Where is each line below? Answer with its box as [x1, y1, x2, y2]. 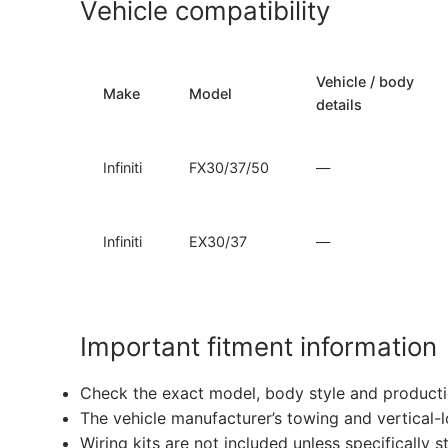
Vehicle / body [316, 72, 415, 90]
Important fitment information [80, 331, 437, 363]
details [316, 95, 363, 113]
